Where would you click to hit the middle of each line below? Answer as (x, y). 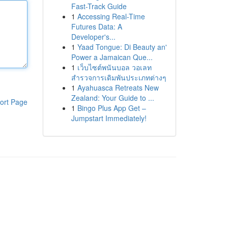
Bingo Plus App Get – (111, 108)
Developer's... (93, 37)
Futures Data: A (96, 26)
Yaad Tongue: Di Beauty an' (122, 47)
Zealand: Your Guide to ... (112, 98)
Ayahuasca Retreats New (118, 88)
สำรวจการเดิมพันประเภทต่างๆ (119, 77)
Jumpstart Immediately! (109, 118)
